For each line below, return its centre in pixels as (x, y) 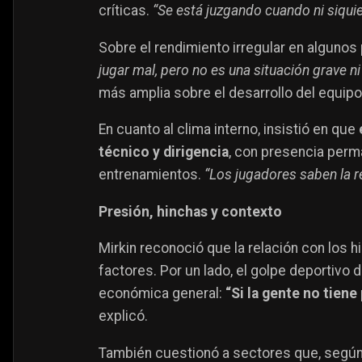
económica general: (162, 294)
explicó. (123, 316)
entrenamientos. (152, 175)
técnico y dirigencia (164, 152)
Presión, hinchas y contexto (190, 211)
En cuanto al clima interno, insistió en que (229, 130)
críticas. (126, 11)
